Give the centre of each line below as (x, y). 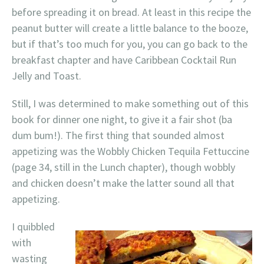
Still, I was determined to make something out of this (130, 103)
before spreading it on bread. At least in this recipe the (131, 12)
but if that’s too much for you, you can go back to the (130, 44)
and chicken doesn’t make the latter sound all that (123, 183)
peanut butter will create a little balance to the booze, (130, 28)
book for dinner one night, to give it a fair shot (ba (122, 119)
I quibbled (33, 227)
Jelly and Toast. (47, 76)
